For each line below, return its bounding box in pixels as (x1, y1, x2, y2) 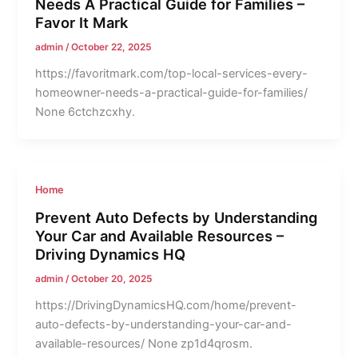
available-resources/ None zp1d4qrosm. (35, 336, 253, 351)
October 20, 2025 (71, 272, 153, 284)
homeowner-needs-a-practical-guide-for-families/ (35, 86, 308, 101)
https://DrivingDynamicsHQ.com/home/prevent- (35, 297, 297, 312)
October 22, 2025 (71, 42, 152, 54)
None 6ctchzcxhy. (35, 105, 136, 120)
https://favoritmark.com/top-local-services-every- (35, 66, 308, 82)
